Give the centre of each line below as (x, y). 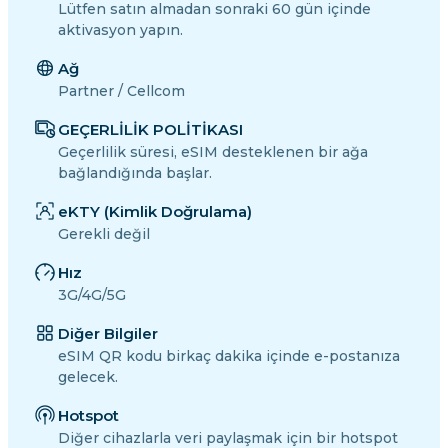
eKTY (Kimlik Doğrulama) (155, 212)
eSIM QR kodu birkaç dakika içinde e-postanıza (229, 356)
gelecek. (88, 377)
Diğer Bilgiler (108, 334)
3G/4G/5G (92, 295)
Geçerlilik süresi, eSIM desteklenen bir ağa (213, 152)
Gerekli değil (104, 234)
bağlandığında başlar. (135, 173)
